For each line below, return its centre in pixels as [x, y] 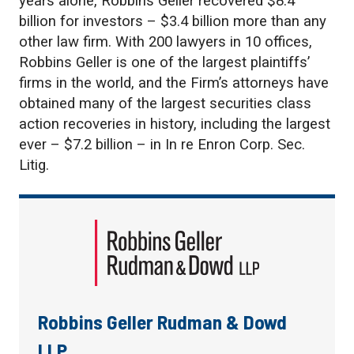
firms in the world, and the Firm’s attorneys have [174, 83]
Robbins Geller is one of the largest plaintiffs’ [164, 62]
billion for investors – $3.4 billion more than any [173, 21]
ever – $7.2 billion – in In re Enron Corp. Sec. [162, 145]
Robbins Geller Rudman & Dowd [162, 322]
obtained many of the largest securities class [165, 104]
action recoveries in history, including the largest [175, 124]
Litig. [34, 165]
